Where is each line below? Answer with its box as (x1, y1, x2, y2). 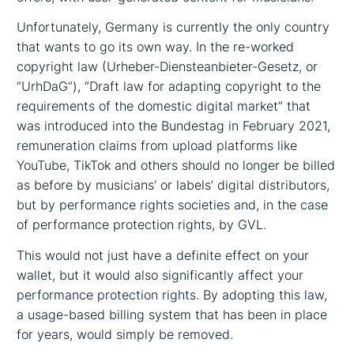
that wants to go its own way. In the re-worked (17, 39, 295, 55)
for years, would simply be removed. (17, 326, 234, 342)
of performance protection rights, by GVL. (17, 217, 267, 233)
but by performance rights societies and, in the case (17, 197, 329, 213)
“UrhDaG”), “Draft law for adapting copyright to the (17, 78, 322, 95)
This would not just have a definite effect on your (17, 247, 310, 263)
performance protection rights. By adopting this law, (17, 286, 328, 303)
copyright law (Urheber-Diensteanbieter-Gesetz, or (17, 58, 318, 75)
